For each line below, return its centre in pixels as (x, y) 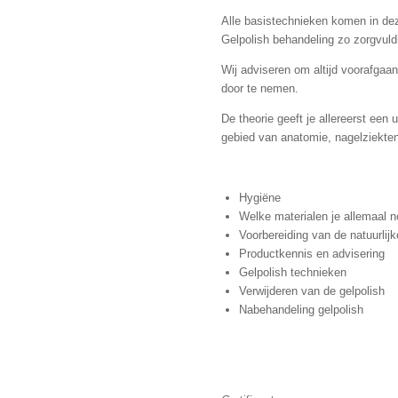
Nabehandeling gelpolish (301, 310)
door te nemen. (260, 89)
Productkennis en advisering (311, 254)
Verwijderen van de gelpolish (311, 291)
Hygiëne (259, 198)
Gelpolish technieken (292, 273)
